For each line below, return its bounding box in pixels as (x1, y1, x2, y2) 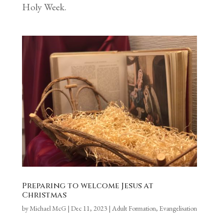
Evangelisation (159, 204, 197, 213)
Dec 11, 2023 (70, 204, 107, 213)
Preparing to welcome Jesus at (22, 180, 153, 192)
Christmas (22, 190, 66, 201)
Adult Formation (111, 204, 156, 213)
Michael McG (29, 204, 66, 213)
